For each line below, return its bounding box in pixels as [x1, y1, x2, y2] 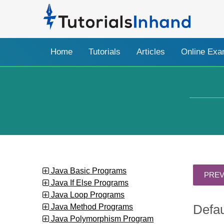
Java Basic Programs [49, 165, 127, 175]
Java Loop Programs [49, 189, 125, 199]
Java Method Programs [49, 201, 133, 211]
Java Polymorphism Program [49, 213, 154, 223]
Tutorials [88, 46, 121, 56]
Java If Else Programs [49, 177, 129, 187]
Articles [136, 46, 165, 56]
